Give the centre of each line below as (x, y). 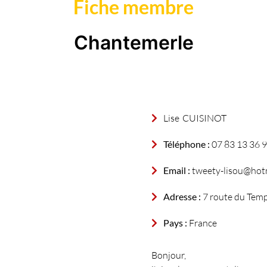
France (202, 223)
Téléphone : (187, 144)
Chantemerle (133, 43)
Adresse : (182, 196)
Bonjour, (169, 255)
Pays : (175, 223)
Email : (177, 170)
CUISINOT (204, 118)
